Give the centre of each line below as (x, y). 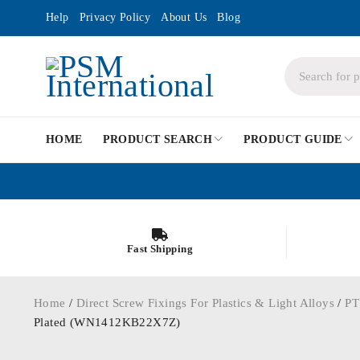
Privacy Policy (115, 17)
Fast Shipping (160, 248)
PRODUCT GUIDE (292, 139)
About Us (184, 17)
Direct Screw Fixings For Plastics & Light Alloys (205, 303)
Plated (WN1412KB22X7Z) (107, 322)
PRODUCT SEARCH (157, 139)
